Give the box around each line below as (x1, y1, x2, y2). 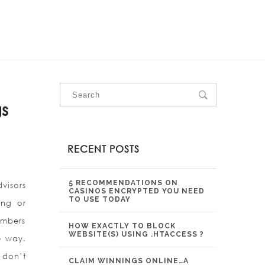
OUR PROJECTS (90, 20, 153, 30)
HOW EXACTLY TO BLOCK (69, 222, 176, 230)
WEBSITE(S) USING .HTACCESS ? (69, 230, 204, 238)
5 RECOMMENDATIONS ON (69, 179, 178, 187)
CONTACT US (183, 20, 238, 30)
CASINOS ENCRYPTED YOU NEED (69, 187, 205, 195)
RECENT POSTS (67, 143, 140, 155)
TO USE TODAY (69, 195, 131, 203)
